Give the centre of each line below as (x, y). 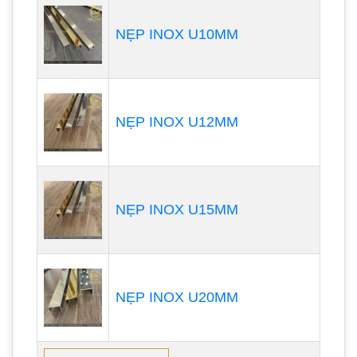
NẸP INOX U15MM (177, 209)
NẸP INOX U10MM (177, 34)
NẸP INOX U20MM (177, 297)
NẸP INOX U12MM (177, 122)
